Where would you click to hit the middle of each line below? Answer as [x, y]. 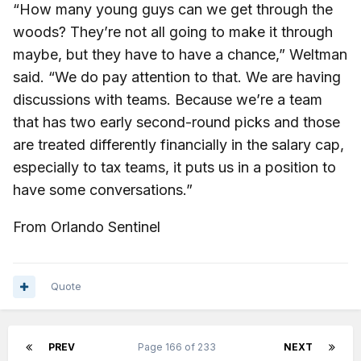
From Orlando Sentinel [89, 227]
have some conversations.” [103, 190]
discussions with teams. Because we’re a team [168, 100]
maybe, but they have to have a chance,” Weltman [180, 55]
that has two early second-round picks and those [176, 122]
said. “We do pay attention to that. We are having [177, 77]
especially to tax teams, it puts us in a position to [174, 168]
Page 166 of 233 [179, 347]
